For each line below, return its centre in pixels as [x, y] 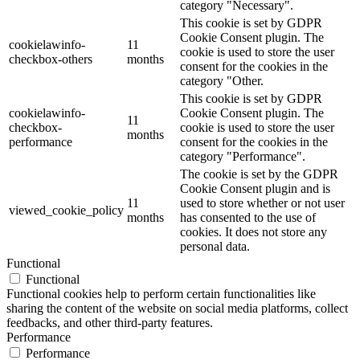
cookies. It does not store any [254, 231]
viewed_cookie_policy [66, 210]
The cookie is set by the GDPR [259, 174]
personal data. [215, 246]
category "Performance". [243, 156]
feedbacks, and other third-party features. [110, 322]
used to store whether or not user [262, 202]
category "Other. [222, 80]
